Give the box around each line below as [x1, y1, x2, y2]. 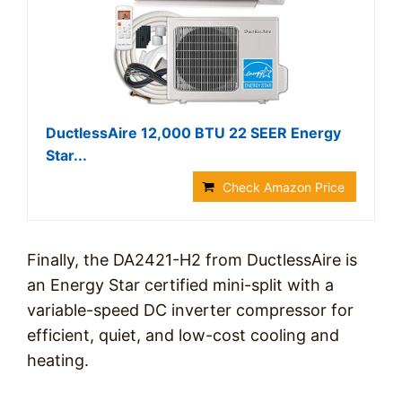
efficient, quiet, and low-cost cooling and [27, 326, 339, 345]
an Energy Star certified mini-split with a [27, 275, 334, 294]
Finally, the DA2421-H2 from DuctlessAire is [27, 250, 357, 269]
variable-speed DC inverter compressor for [27, 301, 354, 319]
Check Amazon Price [223, 179, 345, 195]
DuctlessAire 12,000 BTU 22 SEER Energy [46, 124, 341, 142]
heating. [27, 351, 89, 370]
